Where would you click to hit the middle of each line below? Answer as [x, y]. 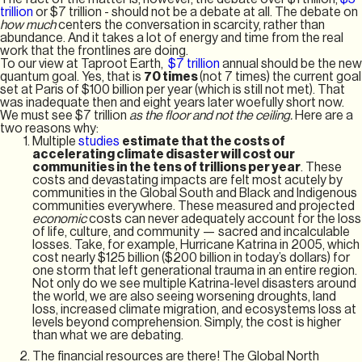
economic [61, 219]
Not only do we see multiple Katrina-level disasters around [194, 283]
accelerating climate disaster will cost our [164, 154]
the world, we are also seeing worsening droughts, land [184, 296]
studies [100, 141]
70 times [172, 76]
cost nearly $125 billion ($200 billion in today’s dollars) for [191, 257]
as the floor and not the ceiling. [212, 115]
